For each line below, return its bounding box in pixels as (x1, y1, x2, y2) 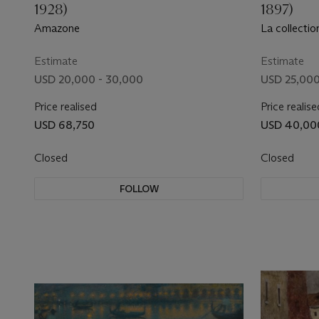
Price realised (34, 100, 97, 113)
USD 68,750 (34, 118, 95, 132)
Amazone (34, 21, 80, 35)
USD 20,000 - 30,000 (34, 73, 143, 86)
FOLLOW (119, 182, 159, 195)
